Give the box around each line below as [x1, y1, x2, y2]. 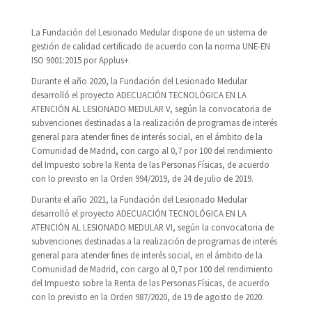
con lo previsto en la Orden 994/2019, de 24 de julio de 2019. [31, 173, 253, 185]
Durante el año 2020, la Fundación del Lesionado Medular [31, 75, 247, 87]
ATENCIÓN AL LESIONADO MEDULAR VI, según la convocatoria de [31, 221, 274, 233]
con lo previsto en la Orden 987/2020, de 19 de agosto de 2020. [31, 291, 264, 303]
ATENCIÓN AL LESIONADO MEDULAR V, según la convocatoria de [31, 103, 271, 115]
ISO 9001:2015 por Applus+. [31, 54, 131, 66]
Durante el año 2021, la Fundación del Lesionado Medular [31, 194, 247, 205]
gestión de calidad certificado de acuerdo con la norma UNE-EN [31, 40, 270, 52]
